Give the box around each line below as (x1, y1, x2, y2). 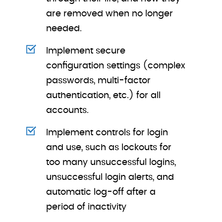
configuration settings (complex (46, 61, 186, 70)
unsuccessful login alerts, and (46, 173, 174, 182)
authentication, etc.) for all (46, 91, 161, 100)
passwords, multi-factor (46, 76, 151, 85)
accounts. (46, 106, 89, 115)
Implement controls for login (46, 128, 168, 137)
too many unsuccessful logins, (46, 158, 176, 167)
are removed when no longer (46, 9, 173, 18)
